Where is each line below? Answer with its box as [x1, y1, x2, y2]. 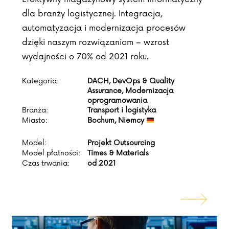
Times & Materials [87, 149, 149, 158]
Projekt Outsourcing [87, 139, 155, 148]
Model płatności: [22, 149, 80, 158]
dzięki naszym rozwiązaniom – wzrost [22, 37, 169, 48]
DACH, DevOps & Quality [87, 77, 174, 86]
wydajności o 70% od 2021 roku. [22, 52, 149, 62]
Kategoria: [22, 77, 59, 86]
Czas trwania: [22, 159, 70, 168]
